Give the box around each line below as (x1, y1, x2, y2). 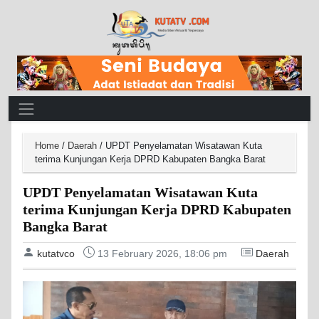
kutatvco (37, 248, 75, 259)
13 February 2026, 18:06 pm (98, 248, 227, 259)
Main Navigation (8, 96, 120, 115)
